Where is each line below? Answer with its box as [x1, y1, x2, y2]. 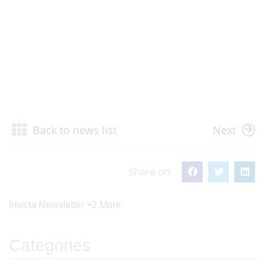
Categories [9, 236, 91, 255]
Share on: [129, 164, 173, 179]
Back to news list [33, 122, 117, 137]
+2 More [86, 200, 121, 210]
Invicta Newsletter [9, 200, 84, 210]
